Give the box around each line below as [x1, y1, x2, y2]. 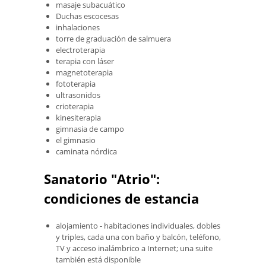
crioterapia [56, 100, 94, 112]
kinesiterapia [56, 112, 101, 123]
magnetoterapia [56, 66, 113, 78]
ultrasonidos [56, 89, 100, 100]
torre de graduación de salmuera [56, 33, 171, 44]
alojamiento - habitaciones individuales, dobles [56, 220, 220, 231]
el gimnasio [56, 134, 96, 145]
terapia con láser [56, 55, 114, 66]
